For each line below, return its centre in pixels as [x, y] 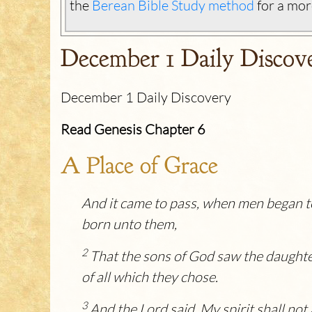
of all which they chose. [150, 277]
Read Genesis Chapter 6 [133, 129]
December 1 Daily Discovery [146, 97]
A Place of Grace [139, 165]
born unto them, [129, 224]
